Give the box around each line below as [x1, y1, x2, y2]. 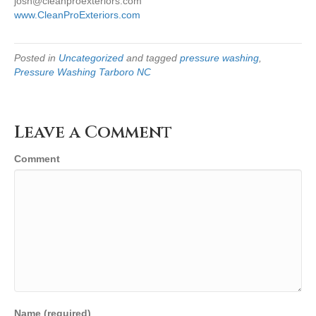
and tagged [123, 52, 180, 64]
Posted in [14, 52, 59, 64]
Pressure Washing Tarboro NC [14, 66, 151, 78]
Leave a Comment [14, 121, 172, 145]
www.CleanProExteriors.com [14, 9, 140, 21]
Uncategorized [59, 52, 123, 64]
